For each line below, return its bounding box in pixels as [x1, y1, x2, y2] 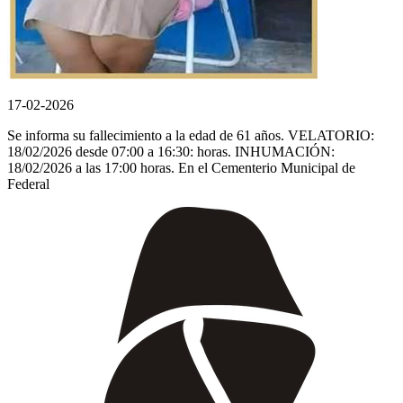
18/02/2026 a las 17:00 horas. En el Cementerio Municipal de [7, 159, 355, 175]
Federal [7, 175, 49, 192]
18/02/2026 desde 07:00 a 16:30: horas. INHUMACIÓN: [7, 143, 335, 159]
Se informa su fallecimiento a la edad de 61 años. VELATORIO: [7, 127, 374, 143]
